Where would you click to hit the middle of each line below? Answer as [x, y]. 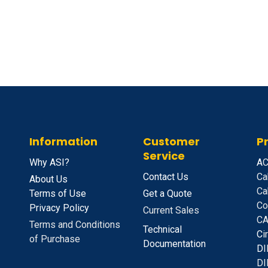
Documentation [174, 244]
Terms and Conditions [76, 225]
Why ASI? [49, 163]
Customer [171, 142]
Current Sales [171, 211]
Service [164, 156]
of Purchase [55, 239]
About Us [48, 179]
